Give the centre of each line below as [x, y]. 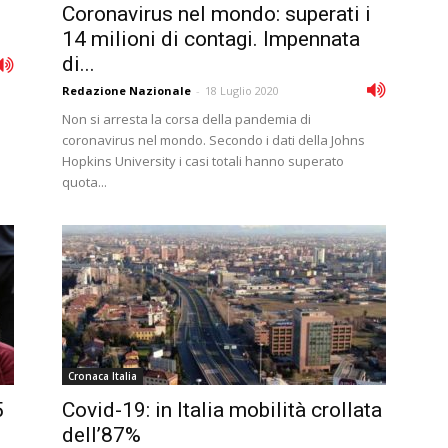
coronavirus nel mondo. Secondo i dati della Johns [213, 140]
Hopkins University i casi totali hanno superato [203, 161]
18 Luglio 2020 [242, 90]
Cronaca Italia [102, 376]
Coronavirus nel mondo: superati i [216, 14]
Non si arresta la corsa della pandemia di [186, 119]
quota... [84, 182]
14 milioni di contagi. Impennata [211, 39]
